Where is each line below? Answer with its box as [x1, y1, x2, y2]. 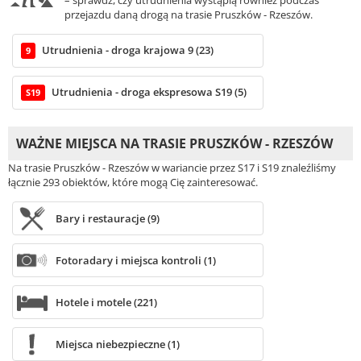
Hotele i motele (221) [55, 295, 157, 310]
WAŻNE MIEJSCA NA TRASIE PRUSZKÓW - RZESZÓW [16, 135, 333, 153]
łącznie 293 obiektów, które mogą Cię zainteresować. [8, 175, 258, 190]
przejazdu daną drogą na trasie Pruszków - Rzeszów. [64, 7, 313, 23]
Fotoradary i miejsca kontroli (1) [55, 253, 216, 268]
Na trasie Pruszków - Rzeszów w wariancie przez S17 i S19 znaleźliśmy [8, 160, 336, 176]
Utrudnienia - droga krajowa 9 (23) [42, 43, 214, 58]
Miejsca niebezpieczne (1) [55, 337, 180, 352]
